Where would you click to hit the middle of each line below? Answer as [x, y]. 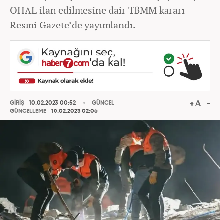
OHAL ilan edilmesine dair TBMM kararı [97, 10]
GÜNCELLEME [28, 112]
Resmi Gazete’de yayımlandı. [73, 25]
